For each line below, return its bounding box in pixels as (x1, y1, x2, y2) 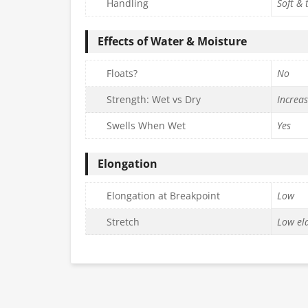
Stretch (107, 215, 140, 229)
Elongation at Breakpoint (107, 189, 220, 203)
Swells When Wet (107, 119, 186, 133)
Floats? (107, 67, 137, 80)
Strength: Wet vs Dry (107, 93, 201, 107)
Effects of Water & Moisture (98, 34, 247, 49)
